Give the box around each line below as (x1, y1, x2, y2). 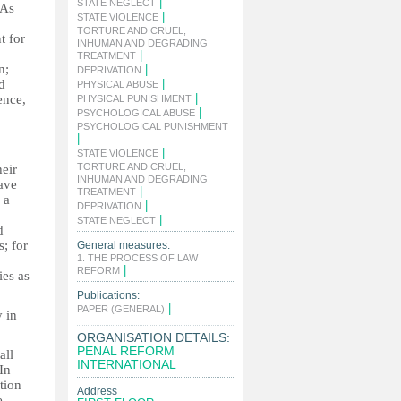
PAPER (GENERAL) (77, 303, 165, 314)
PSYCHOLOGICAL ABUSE (77, 107, 195, 118)
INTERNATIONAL (77, 357, 176, 371)
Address (77, 385, 117, 397)
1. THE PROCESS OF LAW (77, 252, 198, 263)
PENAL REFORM (77, 344, 175, 358)
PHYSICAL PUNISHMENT (77, 93, 192, 104)
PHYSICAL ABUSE (77, 79, 158, 90)
